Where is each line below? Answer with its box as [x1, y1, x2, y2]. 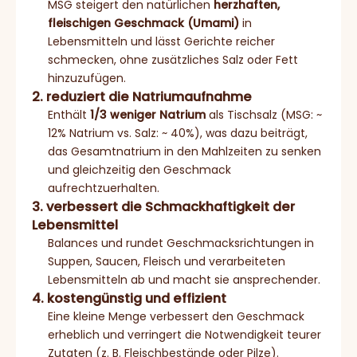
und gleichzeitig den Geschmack [48, 161, 231, 178]
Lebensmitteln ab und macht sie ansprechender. [48, 271, 320, 288]
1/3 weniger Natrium [90, 106, 209, 123]
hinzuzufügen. [48, 69, 126, 86]
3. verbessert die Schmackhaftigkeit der [32, 197, 295, 216]
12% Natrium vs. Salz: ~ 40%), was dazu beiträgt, [48, 124, 308, 141]
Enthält [48, 106, 90, 123]
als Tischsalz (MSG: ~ [209, 106, 322, 123]
